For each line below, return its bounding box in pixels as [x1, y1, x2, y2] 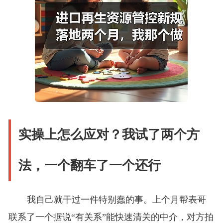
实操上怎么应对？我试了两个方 [18, 127, 200, 142]
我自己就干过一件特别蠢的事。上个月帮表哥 [26, 195, 206, 205]
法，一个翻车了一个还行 [18, 158, 161, 173]
